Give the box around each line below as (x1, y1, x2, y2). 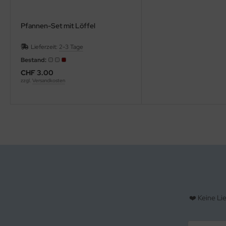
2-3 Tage (59, 43, 83, 51)
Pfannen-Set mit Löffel (21, 21, 95, 31)
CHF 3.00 (21, 68, 53, 78)
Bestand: (21, 56, 47, 65)
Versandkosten (32, 77, 65, 84)
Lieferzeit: (31, 43, 59, 51)
